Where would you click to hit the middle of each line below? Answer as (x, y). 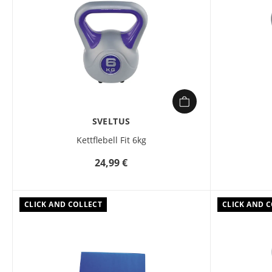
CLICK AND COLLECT (63, 204)
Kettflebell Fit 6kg (111, 140)
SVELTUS (111, 121)
